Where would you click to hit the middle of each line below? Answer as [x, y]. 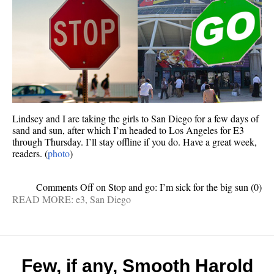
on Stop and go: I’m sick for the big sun [171, 187]
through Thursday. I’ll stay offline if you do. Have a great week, [135, 142]
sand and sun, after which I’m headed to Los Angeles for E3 [128, 130]
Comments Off [65, 187]
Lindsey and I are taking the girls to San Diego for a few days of [135, 119]
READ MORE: [44, 199]
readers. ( [30, 154]
